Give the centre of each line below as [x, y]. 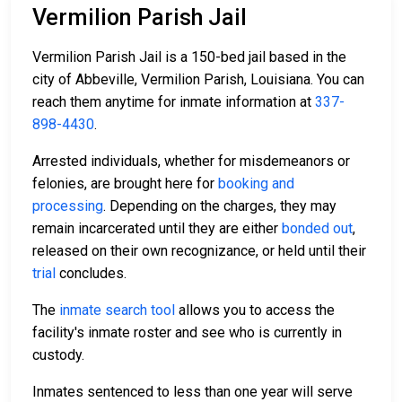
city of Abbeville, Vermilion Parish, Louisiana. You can [198, 80]
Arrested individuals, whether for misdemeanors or [191, 162]
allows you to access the [255, 310]
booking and [256, 184]
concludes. [91, 274]
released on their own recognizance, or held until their [199, 251]
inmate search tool [117, 310]
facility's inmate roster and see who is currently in [187, 333]
